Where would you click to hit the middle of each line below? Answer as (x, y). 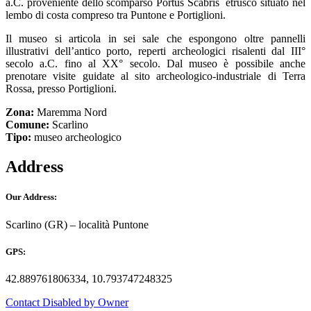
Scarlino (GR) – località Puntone (77, 224)
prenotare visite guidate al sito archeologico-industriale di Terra (155, 76)
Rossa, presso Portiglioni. (61, 89)
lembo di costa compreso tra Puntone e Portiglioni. (116, 15)
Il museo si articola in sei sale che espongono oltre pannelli (155, 39)
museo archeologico (76, 137)
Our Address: (31, 197)
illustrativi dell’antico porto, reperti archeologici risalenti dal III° (155, 51)
